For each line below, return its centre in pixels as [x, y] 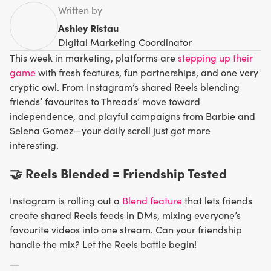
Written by [80, 10]
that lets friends [217, 200]
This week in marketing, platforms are [94, 58]
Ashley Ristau [88, 28]
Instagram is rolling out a [66, 200]
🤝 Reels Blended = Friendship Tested [118, 172]
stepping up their [215, 58]
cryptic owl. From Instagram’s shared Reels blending [125, 87]
